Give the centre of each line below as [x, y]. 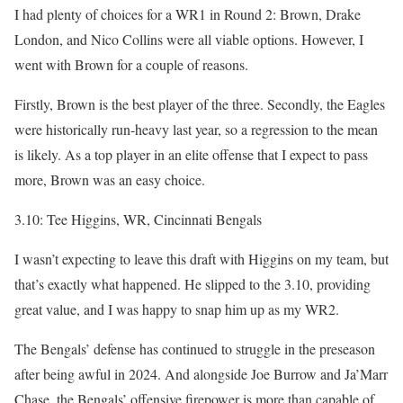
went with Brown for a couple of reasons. [131, 64]
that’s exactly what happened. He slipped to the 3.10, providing [193, 284]
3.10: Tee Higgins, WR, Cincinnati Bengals [138, 219]
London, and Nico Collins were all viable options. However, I [189, 39]
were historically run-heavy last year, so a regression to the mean [196, 129]
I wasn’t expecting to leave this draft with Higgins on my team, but [201, 259]
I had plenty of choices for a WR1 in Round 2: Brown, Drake [188, 14]
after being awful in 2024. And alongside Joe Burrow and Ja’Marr [201, 374]
